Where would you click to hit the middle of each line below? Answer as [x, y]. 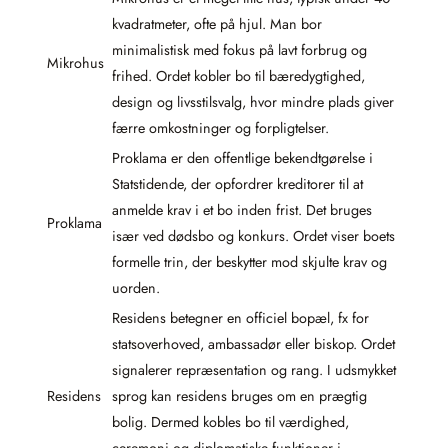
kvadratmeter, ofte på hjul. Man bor [217, 23]
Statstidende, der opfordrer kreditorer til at [237, 183]
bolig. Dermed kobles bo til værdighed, [230, 421]
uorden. [136, 287]
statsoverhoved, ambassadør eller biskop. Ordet [253, 343]
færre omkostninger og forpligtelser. [220, 127]
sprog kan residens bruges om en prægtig [239, 395]
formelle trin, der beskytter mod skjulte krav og [249, 261]
